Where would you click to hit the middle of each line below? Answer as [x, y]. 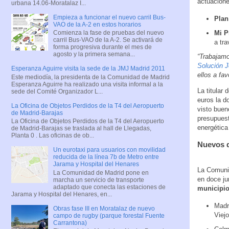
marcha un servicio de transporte [98, 180]
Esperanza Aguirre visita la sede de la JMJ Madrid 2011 [88, 69]
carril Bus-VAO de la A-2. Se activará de [108, 40]
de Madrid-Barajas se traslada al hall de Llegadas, [81, 129]
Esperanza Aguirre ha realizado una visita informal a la [87, 84]
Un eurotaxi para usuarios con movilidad [109, 150]
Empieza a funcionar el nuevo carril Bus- [109, 17]
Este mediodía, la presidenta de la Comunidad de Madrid [90, 77]
